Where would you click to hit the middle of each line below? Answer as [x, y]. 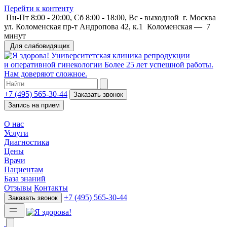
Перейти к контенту [39, 8]
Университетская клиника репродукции [121, 55]
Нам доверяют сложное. [46, 74]
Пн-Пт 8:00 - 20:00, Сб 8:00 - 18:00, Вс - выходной [92, 17]
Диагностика [27, 142]
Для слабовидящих [40, 46]
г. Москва [199, 17]
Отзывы [18, 188]
